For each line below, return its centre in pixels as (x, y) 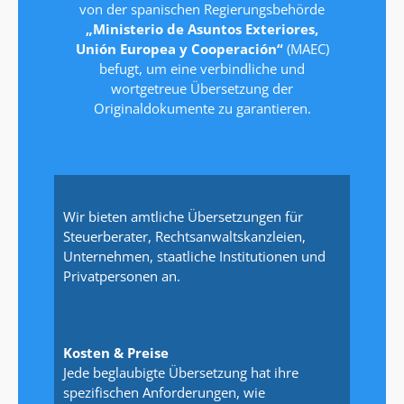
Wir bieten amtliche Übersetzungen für (183, 216)
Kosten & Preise (116, 353)
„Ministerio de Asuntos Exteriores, (202, 29)
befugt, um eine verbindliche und (202, 69)
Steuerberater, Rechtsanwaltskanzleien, (184, 236)
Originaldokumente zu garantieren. (202, 109)
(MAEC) (306, 49)
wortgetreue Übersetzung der (202, 89)
